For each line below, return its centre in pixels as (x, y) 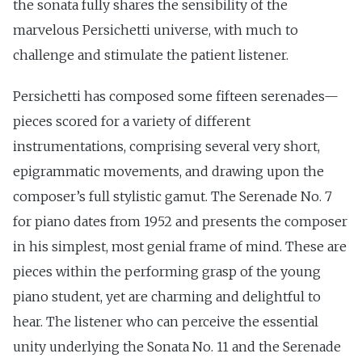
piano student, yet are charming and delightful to (167, 296)
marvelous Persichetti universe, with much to (156, 30)
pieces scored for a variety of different (132, 121)
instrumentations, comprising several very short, (166, 146)
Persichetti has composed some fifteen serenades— (176, 96)
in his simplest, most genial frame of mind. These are (180, 246)
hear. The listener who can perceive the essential (166, 321)
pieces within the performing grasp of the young (167, 271)
